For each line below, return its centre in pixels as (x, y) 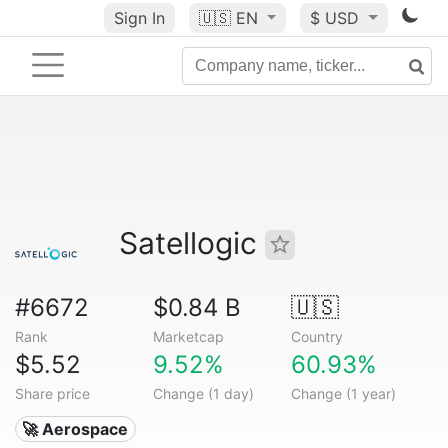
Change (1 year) (343, 393)
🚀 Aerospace (75, 429)
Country (316, 336)
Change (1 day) (203, 393)
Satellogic (192, 243)
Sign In (139, 18)
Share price (52, 393)
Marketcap (188, 336)
